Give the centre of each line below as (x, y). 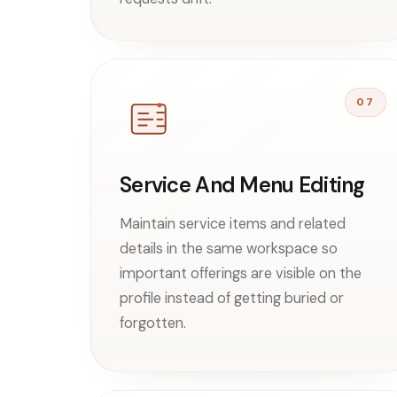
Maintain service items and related (233, 223)
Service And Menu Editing (242, 184)
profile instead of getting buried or (232, 298)
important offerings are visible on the (241, 273)
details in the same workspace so (229, 248)
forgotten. (153, 323)
